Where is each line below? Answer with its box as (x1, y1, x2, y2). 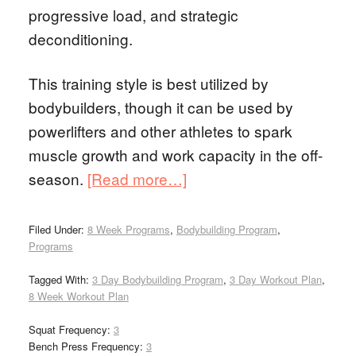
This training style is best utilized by (28, 72, 269, 94)
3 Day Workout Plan (229, 272, 322, 287)
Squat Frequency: (28, 322, 114, 337)
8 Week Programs (87, 222, 170, 237)
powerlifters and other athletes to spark (28, 120, 292, 141)
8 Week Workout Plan (28, 288, 129, 304)
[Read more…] (87, 168, 187, 189)
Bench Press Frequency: (28, 339, 146, 354)
